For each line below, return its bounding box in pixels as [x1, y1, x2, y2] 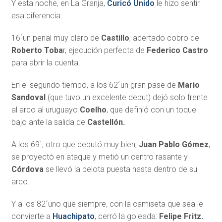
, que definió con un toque [106, 105, 196, 114]
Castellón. [87, 117, 125, 127]
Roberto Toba [11, 45, 63, 55]
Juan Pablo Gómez [138, 139, 209, 149]
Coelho [79, 105, 107, 114]
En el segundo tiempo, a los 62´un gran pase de [11, 80, 178, 90]
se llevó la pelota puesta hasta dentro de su [43, 164, 197, 174]
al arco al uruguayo [11, 105, 80, 114]
